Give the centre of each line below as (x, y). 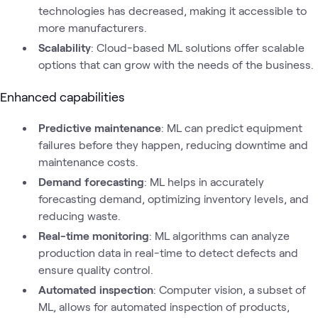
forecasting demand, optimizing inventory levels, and (173, 198)
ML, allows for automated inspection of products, (164, 306)
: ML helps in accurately (204, 181)
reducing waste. (79, 215)
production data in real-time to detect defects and (168, 252)
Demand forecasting (91, 181)
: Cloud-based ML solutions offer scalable (198, 47)
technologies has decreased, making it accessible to (172, 10)
